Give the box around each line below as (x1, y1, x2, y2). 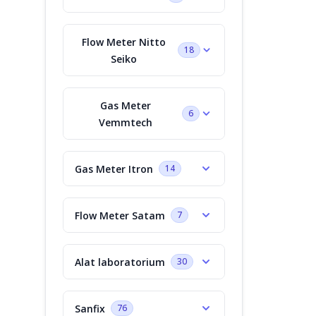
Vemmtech (98, 115, 152, 129)
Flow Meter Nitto (81, 35, 166, 49)
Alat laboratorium (75, 255, 165, 269)
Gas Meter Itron (75, 162, 153, 176)
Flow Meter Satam (75, 208, 165, 222)
